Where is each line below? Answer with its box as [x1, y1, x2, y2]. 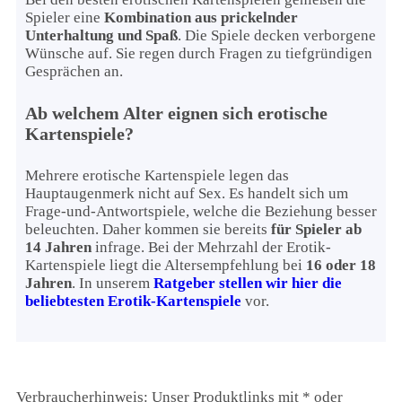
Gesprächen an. [25, 62, 123, 80]
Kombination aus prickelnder [104, 8, 298, 26]
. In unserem [72, 275, 153, 293]
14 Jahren [25, 239, 92, 257]
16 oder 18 [306, 257, 376, 275]
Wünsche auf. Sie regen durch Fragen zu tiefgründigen [25, 44, 372, 62]
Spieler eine [25, 8, 104, 26]
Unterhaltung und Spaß [25, 26, 178, 44]
